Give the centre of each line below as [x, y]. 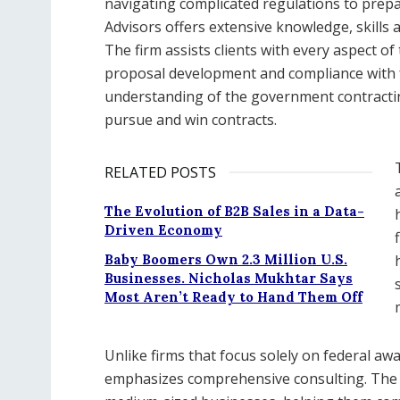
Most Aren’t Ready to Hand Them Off [233, 297]
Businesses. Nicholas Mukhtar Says [229, 279]
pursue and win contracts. [191, 120]
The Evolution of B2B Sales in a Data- [234, 212]
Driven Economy [163, 230]
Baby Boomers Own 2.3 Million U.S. [226, 260]
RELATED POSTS [160, 173]
